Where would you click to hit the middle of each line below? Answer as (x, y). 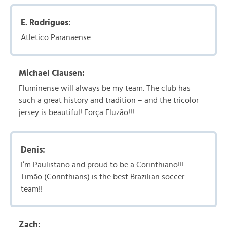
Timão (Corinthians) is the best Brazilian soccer (103, 177)
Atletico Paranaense (56, 37)
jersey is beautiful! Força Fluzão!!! (77, 112)
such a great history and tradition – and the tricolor (109, 100)
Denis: (33, 150)
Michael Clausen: (52, 73)
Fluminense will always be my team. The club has (105, 88)
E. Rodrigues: (46, 23)
